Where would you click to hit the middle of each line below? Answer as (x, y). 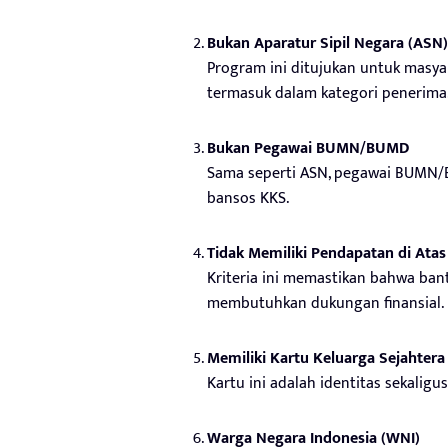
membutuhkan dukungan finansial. (325, 303)
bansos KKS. (248, 198)
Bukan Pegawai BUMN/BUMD (308, 148)
